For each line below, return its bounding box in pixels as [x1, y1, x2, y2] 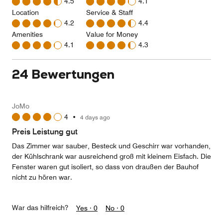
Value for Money [86, 30, 138, 38]
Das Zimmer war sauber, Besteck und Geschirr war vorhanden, [12, 142, 211, 150]
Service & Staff [86, 8, 133, 16]
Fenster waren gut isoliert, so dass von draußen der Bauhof [12, 163, 199, 171]
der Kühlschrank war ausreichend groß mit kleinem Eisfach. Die [12, 152, 211, 160]
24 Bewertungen [12, 66, 114, 82]
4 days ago [80, 113, 115, 121]
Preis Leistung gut [12, 127, 78, 136]
